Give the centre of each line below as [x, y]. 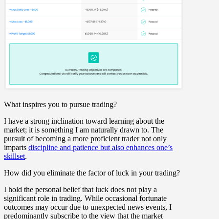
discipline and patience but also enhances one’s [100, 147]
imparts [16, 147]
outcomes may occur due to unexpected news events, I [88, 207]
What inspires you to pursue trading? [60, 104]
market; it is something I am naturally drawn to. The [84, 130]
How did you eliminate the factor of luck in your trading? [92, 173]
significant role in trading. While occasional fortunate [85, 198]
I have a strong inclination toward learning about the [84, 121]
